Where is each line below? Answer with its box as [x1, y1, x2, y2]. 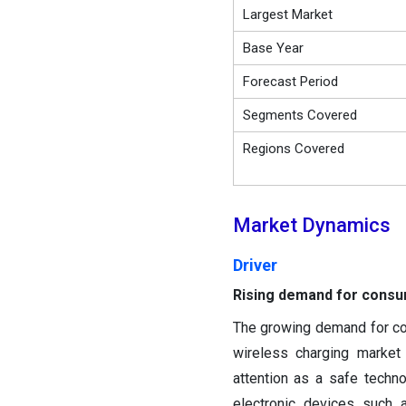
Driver [232, 256, 277, 275]
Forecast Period [242, 73, 338, 91]
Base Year [242, 40, 304, 57]
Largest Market [242, 6, 333, 24]
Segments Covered [242, 107, 357, 124]
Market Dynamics [232, 214, 391, 237]
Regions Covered [242, 140, 344, 158]
